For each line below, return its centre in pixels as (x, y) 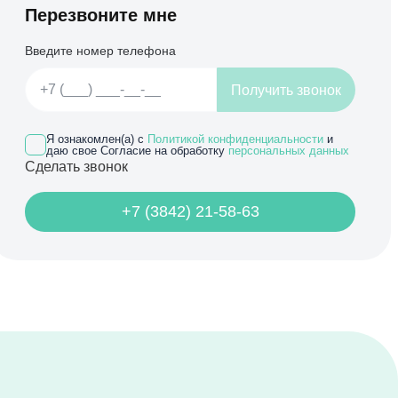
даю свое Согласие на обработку (138, 151)
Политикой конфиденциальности (236, 139)
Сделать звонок (77, 167)
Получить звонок (286, 90)
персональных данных (289, 151)
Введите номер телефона (101, 51)
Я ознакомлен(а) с (97, 139)
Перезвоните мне (101, 15)
